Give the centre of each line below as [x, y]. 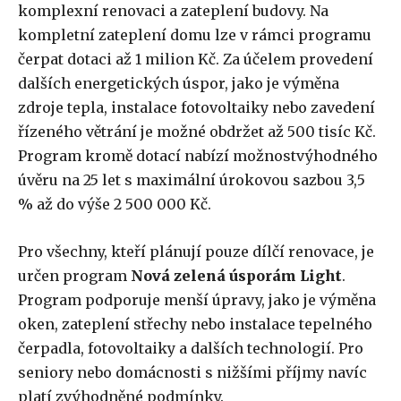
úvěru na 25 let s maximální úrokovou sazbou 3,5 [192, 180]
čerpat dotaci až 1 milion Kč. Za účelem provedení [196, 60]
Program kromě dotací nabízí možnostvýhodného [198, 156]
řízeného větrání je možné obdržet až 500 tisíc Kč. [197, 132]
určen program [74, 276]
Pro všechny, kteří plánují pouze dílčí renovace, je [196, 252]
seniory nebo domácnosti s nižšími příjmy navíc [192, 373]
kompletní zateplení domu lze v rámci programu [195, 35]
